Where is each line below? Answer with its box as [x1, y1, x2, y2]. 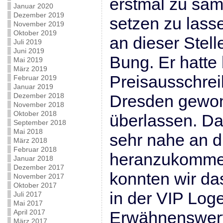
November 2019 [13, 20, 64, 28]
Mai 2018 [13, 127, 43, 135]
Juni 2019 [13, 47, 44, 55]
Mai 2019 [13, 56, 43, 64]
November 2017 [13, 172, 64, 180]
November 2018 [13, 101, 64, 109]
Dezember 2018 [13, 92, 64, 100]
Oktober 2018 [13, 110, 57, 117]
